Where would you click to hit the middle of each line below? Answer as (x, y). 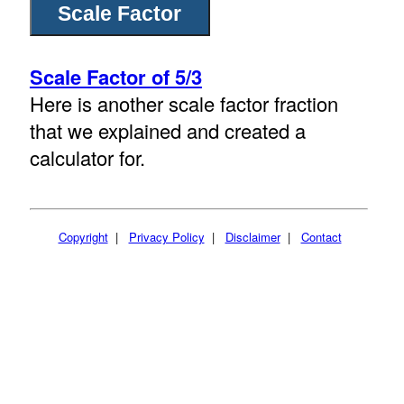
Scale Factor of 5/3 (115, 77)
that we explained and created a (167, 131)
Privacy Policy (166, 237)
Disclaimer (252, 237)
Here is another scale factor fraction (184, 104)
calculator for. (87, 158)
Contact (321, 237)
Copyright (83, 237)
